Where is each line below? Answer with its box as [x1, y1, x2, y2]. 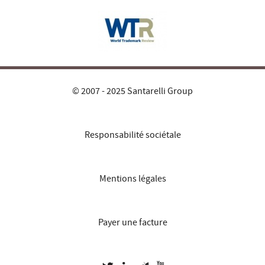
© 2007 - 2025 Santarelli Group [72, 85, 193, 96]
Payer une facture [98, 216, 167, 228]
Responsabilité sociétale [84, 129, 181, 140]
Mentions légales [99, 173, 166, 184]
